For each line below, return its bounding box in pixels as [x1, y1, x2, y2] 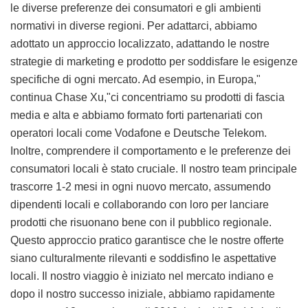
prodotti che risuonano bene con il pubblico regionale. [10, 217, 272, 229]
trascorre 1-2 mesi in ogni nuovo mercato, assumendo [10, 181, 271, 193]
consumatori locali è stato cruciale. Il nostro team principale [10, 163, 297, 175]
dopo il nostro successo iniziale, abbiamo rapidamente [10, 288, 275, 300]
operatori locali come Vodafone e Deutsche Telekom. [10, 127, 267, 140]
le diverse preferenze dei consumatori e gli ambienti [10, 2, 261, 14]
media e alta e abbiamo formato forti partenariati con [10, 109, 263, 122]
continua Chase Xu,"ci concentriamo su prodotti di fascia [10, 91, 285, 104]
